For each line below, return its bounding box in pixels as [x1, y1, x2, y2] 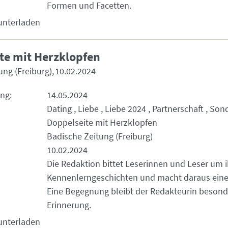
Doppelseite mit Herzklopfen [47, 117, 157, 128]
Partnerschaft [152, 103, 204, 115]
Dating [47, 103, 72, 115]
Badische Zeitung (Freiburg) [47, 130, 153, 142]
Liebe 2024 [105, 103, 146, 115]
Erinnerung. [47, 199, 91, 211]
